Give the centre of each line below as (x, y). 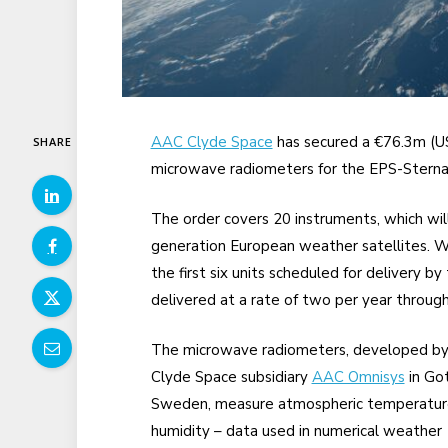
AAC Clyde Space (211, 141)
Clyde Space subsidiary (231, 377)
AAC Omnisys (358, 377)
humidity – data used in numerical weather (296, 431)
